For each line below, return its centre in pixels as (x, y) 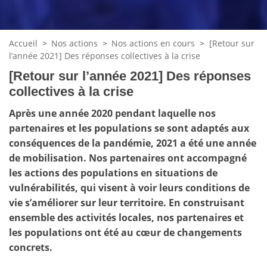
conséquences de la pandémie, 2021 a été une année (133, 143)
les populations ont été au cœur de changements (125, 233)
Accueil (23, 43)
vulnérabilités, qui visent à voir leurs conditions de (129, 188)
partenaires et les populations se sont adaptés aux (129, 128)
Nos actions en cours (153, 43)
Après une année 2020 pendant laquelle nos (112, 114)
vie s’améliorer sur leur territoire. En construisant (127, 203)
